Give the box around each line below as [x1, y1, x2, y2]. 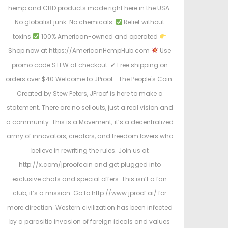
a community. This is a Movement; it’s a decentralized [6, 118, 174, 127]
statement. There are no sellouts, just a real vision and [6, 103, 173, 112]
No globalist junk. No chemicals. [14, 18, 116, 27]
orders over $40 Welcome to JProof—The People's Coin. [6, 75, 174, 84]
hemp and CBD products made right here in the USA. [8, 4, 171, 13]
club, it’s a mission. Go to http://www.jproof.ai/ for [13, 189, 166, 198]
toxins [13, 32, 33, 41]
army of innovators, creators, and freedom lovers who [6, 132, 173, 141]
